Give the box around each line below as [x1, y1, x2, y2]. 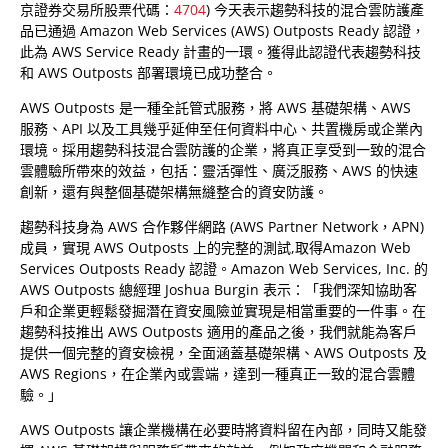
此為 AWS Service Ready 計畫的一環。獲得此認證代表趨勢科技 [20, 42, 421, 61]
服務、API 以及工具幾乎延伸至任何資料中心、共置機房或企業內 [20, 119, 423, 138]
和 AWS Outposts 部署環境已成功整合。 [20, 63, 277, 82]
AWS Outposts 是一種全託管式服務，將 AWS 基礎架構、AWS [20, 98, 411, 117]
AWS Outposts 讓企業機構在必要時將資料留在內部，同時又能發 [20, 420, 427, 439]
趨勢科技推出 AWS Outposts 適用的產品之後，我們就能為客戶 [20, 322, 417, 341]
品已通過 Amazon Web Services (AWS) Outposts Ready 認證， [20, 21, 425, 40]
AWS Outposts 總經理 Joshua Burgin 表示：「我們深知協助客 [20, 280, 417, 299]
